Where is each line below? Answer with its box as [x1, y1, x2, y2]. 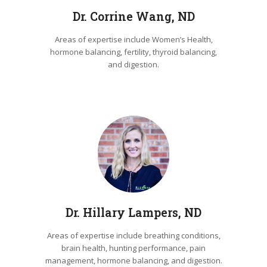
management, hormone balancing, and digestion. [45, 254, 222, 266]
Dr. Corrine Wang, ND [72, 9, 195, 24]
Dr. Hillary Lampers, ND [66, 204, 201, 220]
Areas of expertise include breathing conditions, [46, 229, 221, 241]
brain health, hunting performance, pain [61, 242, 206, 253]
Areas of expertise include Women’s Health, [54, 34, 213, 45]
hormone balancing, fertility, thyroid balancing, [50, 46, 217, 58]
